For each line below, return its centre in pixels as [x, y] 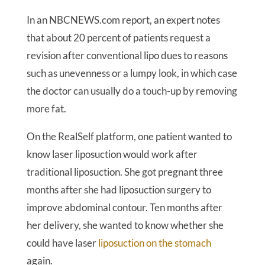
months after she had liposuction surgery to [119, 190]
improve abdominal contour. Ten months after [124, 207]
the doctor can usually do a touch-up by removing [132, 91]
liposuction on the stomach [154, 243]
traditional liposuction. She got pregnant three [125, 172]
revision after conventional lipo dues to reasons [127, 55]
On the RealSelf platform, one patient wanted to [129, 136]
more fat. [46, 109]
